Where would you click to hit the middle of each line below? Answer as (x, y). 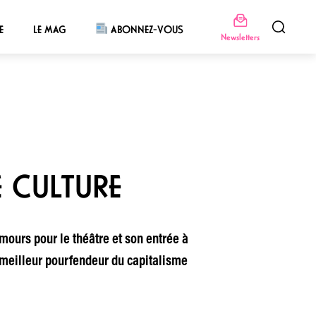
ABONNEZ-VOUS (146, 29)
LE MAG (49, 29)
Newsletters (240, 37)
